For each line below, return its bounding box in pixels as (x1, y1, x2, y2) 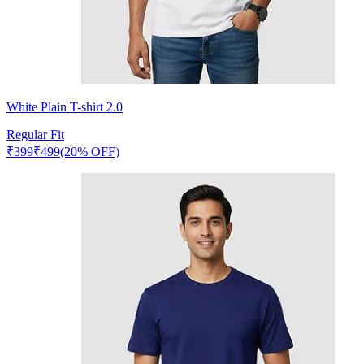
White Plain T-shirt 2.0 (6, 99, 123, 114)
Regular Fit (6, 127, 64, 141)
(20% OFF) (60, 144, 119, 158)
